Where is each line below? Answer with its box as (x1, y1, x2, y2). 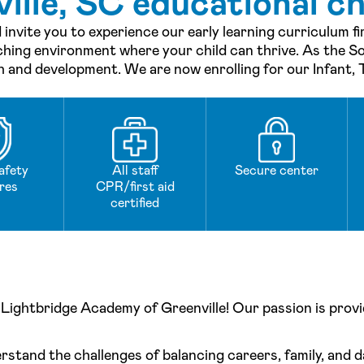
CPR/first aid (95, 178, 175, 196)
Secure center (235, 162, 318, 180)
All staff (111, 162, 158, 180)
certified (110, 194, 160, 212)
